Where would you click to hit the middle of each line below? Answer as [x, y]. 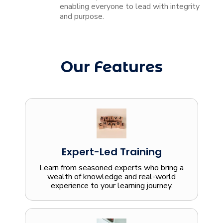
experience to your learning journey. [111, 186]
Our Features [111, 67]
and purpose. [82, 17]
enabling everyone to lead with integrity [130, 7]
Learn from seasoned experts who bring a [111, 168]
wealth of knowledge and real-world [111, 177]
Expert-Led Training [111, 152]
